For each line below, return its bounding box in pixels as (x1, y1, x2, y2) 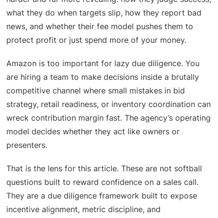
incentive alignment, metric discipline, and (6, 204, 161, 214)
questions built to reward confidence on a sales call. (6, 177, 199, 187)
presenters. (6, 140, 48, 150)
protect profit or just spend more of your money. (6, 35, 187, 45)
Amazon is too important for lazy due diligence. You (6, 58, 200, 68)
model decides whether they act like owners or (6, 126, 180, 136)
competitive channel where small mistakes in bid (6, 85, 185, 95)
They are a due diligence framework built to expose (6, 190, 198, 200)
